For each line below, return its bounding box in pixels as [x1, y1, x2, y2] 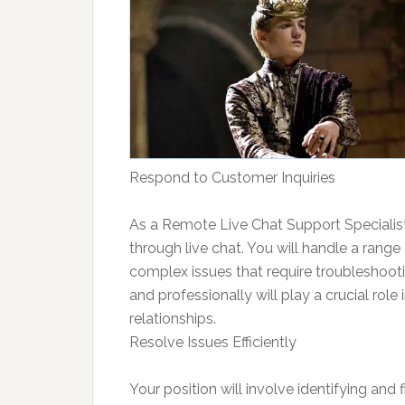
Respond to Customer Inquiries [129, 168, 335, 186]
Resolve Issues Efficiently [129, 333, 297, 351]
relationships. [129, 309, 216, 327]
